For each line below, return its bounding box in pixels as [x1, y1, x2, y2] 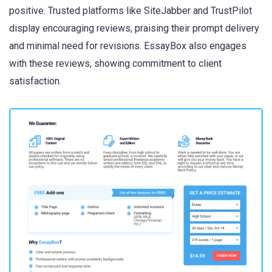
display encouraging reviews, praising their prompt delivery [9, 22, 259, 35]
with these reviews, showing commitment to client [9, 58, 222, 70]
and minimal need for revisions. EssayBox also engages [9, 40, 246, 52]
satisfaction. [9, 75, 61, 87]
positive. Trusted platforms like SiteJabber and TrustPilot [9, 5, 252, 17]
